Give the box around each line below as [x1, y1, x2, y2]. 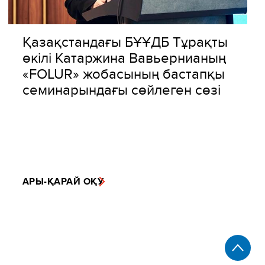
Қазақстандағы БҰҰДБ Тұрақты [22, 31, 228, 51]
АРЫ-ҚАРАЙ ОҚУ [22, 174, 104, 188]
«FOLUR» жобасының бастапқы [22, 63, 225, 83]
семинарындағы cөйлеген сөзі [22, 79, 221, 99]
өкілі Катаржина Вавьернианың [22, 47, 226, 67]
